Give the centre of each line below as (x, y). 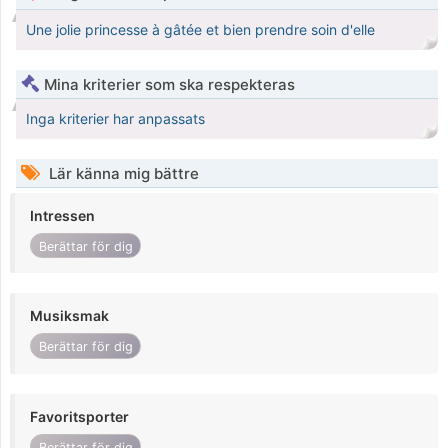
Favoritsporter (79, 416)
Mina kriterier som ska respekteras (169, 85)
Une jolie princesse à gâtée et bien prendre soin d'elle (200, 30)
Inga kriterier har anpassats (115, 119)
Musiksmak (69, 316)
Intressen (62, 216)
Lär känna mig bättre (122, 174)
